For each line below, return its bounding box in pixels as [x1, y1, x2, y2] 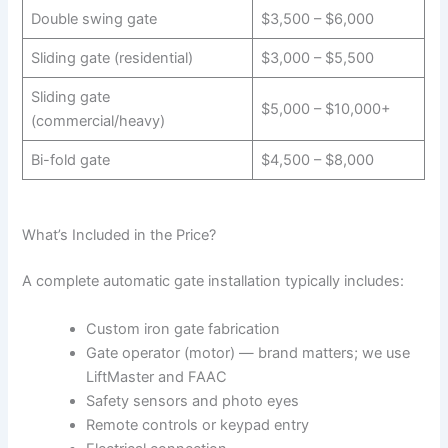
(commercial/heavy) [30, 111, 165, 130]
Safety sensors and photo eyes [86, 391, 300, 410]
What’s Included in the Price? [22, 226, 217, 245]
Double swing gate [30, 9, 157, 28]
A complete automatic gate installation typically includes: [22, 272, 405, 291]
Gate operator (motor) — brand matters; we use [86, 343, 411, 362]
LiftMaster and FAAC [86, 367, 228, 386]
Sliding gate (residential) [30, 48, 193, 67]
